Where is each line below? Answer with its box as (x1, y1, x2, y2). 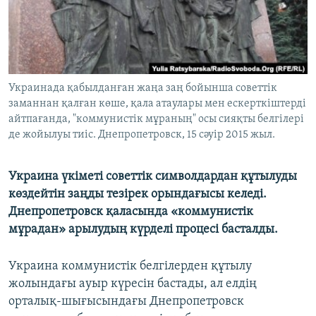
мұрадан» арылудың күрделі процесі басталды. (8, 223, 278, 237)
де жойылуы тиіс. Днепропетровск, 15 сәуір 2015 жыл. (8, 129, 275, 141)
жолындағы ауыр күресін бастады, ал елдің (8, 277, 257, 291)
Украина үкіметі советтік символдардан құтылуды (8, 170, 297, 184)
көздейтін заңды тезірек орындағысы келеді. (8, 188, 267, 202)
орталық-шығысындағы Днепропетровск (8, 295, 244, 309)
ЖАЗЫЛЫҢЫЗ (13, 6, 72, 17)
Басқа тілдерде (24, 71, 107, 85)
